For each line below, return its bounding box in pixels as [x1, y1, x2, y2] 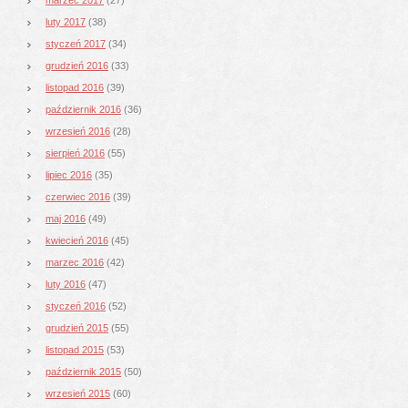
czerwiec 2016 [46, 190, 110, 202]
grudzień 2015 [46, 321, 108, 333]
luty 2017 [46, 15, 86, 27]
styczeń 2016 [46, 300, 106, 311]
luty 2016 [46, 278, 86, 290]
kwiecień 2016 [46, 234, 108, 246]
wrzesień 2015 [46, 387, 110, 399]
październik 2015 [46, 365, 121, 377]
